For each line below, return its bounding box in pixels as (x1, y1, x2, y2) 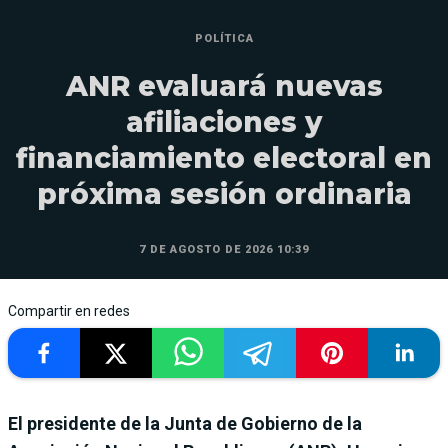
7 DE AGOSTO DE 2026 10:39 (139, 242, 309, 256)
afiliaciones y (126, 104, 322, 139)
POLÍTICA (194, 31, 254, 45)
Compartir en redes (8, 302, 130, 319)
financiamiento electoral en (16, 140, 432, 175)
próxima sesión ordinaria (36, 176, 412, 211)
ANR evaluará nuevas (65, 68, 383, 103)
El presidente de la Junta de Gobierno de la (8, 412, 362, 434)
